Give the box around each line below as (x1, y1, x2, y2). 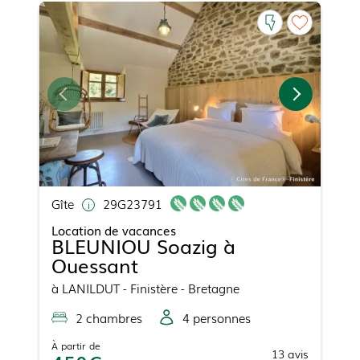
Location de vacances (51, 221, 176, 239)
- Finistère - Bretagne (120, 279, 239, 297)
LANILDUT (62, 279, 120, 297)
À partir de (51, 338, 100, 354)
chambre (83, 309, 137, 327)
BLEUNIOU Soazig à (51, 231, 235, 260)
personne (190, 309, 245, 327)
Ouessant (51, 251, 138, 280)
